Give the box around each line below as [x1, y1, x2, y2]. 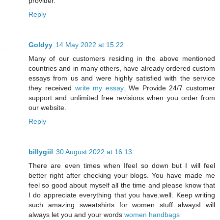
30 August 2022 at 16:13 [56, 148, 132, 156]
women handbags [124, 211, 180, 219]
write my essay [75, 84, 123, 92]
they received [28, 84, 75, 92]
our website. [28, 104, 66, 112]
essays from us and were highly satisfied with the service [28, 74, 215, 82]
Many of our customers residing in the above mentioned [28, 55, 215, 63]
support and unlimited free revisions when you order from [28, 94, 215, 102]
